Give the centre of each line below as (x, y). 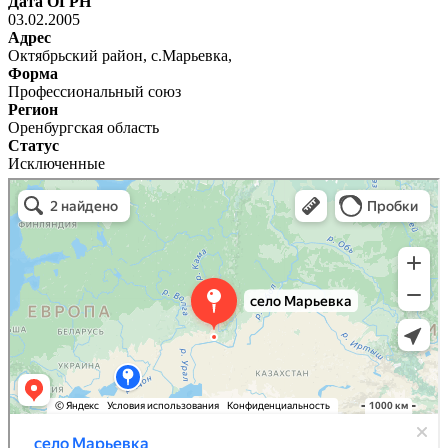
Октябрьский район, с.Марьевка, (120, 55)
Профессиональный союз (94, 91)
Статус (33, 145)
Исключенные (56, 163)
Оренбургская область (83, 127)
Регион (33, 109)
